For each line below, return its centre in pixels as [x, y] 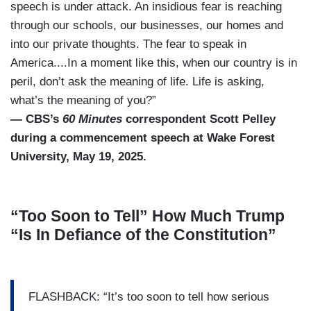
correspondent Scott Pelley [199, 119]
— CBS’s [36, 119]
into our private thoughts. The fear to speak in [128, 44]
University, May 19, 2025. [80, 157]
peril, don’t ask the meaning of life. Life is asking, [137, 82]
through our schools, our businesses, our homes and [147, 26]
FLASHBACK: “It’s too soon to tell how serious [149, 296]
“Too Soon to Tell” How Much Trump [148, 216]
